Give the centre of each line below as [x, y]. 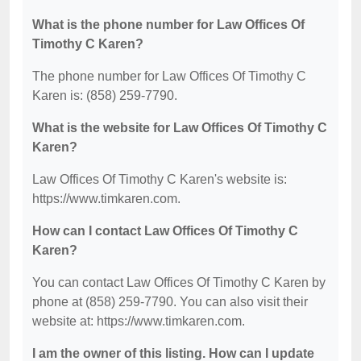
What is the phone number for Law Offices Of [168, 25]
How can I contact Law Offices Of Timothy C [165, 231]
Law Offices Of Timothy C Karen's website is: [160, 179]
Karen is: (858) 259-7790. [105, 95]
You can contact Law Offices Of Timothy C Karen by [179, 282]
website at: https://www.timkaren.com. [139, 321]
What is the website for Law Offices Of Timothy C [180, 128]
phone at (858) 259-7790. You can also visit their [170, 302]
